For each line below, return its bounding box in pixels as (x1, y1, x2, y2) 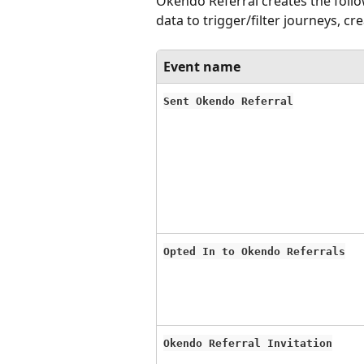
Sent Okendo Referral (163, 94, 293, 107)
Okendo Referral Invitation (163, 336, 332, 349)
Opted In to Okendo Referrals (163, 245, 345, 258)
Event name (163, 57, 240, 76)
